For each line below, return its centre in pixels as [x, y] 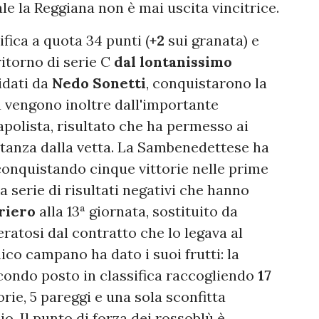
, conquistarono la [206, 83]
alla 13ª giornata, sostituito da [138, 211]
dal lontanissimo [173, 62]
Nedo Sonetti [97, 83]
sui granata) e [212, 41]
